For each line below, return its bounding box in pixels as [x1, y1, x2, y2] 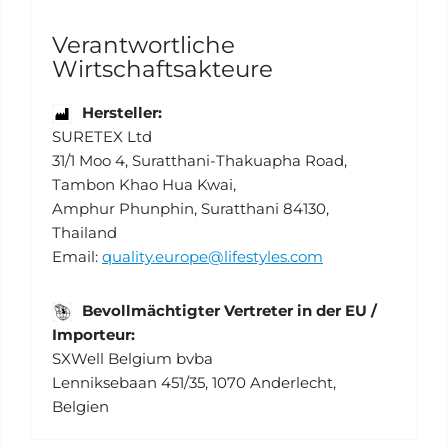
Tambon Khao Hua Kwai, [52, 175, 236, 195]
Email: [52, 247, 102, 267]
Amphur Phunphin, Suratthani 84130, [52, 199, 329, 219]
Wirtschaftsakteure [52, 55, 273, 84]
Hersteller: [82, 103, 162, 123]
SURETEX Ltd [52, 127, 152, 147]
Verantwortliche [52, 31, 235, 60]
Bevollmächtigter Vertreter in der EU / [82, 301, 377, 321]
